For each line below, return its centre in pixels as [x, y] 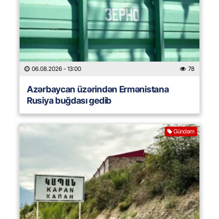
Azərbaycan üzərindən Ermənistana [98, 89]
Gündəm [184, 131]
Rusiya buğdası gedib [69, 101]
